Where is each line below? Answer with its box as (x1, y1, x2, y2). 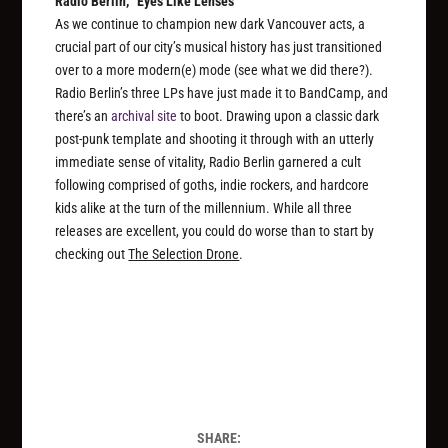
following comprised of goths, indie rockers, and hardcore (55, 177, 370, 194)
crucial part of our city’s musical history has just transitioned (55, 39, 383, 56)
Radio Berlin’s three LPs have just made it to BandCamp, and (55, 85, 389, 102)
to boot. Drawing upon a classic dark (177, 108, 380, 125)
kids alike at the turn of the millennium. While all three (55, 200, 353, 217)
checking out (55, 246, 129, 263)
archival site (111, 108, 178, 125)
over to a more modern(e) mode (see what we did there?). (55, 62, 374, 79)
